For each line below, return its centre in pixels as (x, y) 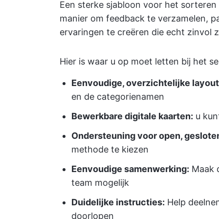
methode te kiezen (110, 149)
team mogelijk (100, 183)
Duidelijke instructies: (118, 202)
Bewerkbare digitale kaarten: (132, 116)
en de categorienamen (118, 97)
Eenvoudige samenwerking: (130, 169)
